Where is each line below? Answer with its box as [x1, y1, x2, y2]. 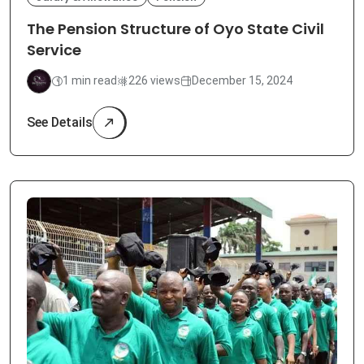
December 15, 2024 [192, 74, 292, 88]
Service [27, 39, 81, 60]
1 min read [63, 74, 117, 88]
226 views [128, 74, 180, 88]
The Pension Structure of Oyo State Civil [27, 18, 324, 39]
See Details [27, 114, 93, 130]
